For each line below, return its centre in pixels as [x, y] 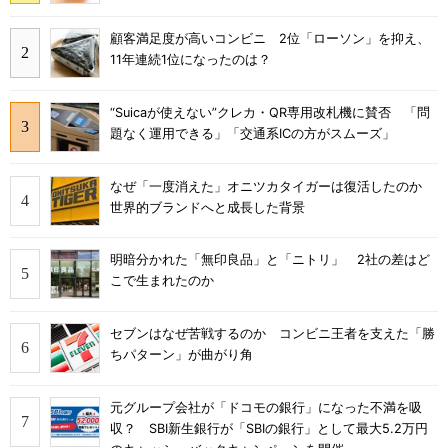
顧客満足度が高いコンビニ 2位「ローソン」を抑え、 [270, 39]
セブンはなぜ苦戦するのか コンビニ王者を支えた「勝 [272, 334]
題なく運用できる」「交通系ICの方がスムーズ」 [252, 133]
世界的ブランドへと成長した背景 [207, 207]
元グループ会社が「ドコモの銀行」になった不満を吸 [266, 407]
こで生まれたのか [162, 281]
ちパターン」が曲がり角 [181, 355]
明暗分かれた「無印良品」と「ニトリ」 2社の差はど [270, 260]
